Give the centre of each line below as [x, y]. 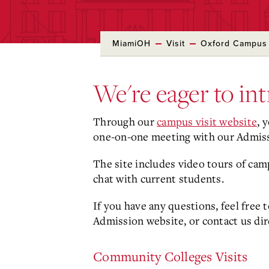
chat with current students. [159, 178]
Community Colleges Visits [171, 256]
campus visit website [207, 121]
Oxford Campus [234, 44]
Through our [125, 121]
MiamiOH [131, 44]
